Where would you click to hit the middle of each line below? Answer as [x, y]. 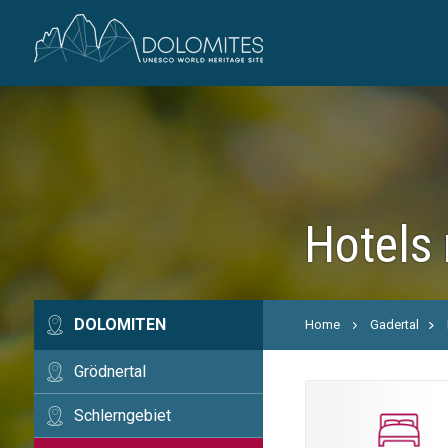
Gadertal [395, 324]
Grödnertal [109, 371]
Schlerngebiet [122, 415]
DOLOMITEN [119, 324]
